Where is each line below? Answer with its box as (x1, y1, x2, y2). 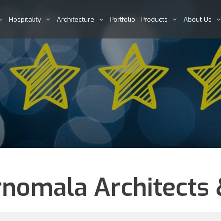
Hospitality (9, 15, 41, 24)
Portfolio (110, 15, 135, 24)
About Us (184, 15, 212, 24)
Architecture (57, 15, 94, 24)
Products (141, 15, 168, 24)
